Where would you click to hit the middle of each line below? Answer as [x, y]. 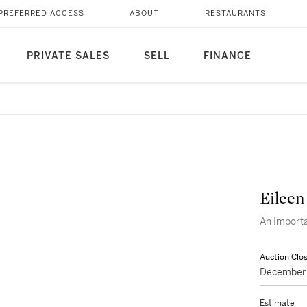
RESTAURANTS [235, 13]
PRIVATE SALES [68, 56]
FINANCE [227, 56]
